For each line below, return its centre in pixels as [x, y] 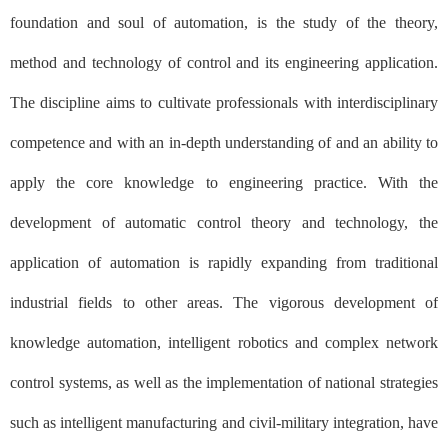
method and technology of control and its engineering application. [224, 62]
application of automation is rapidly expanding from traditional [224, 262]
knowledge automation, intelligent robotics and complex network [224, 342]
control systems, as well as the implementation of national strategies [224, 382]
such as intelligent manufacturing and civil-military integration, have [224, 422]
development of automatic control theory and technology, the [224, 222]
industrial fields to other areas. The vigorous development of [224, 302]
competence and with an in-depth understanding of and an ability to [224, 142]
